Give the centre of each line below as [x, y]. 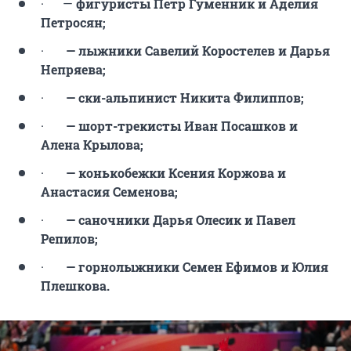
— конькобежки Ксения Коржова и [176, 173]
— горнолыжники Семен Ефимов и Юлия [197, 267]
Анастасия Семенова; [109, 192]
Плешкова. [75, 286]
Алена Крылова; [92, 145]
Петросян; [73, 23]
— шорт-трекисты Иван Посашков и [182, 126]
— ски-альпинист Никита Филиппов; [185, 98]
